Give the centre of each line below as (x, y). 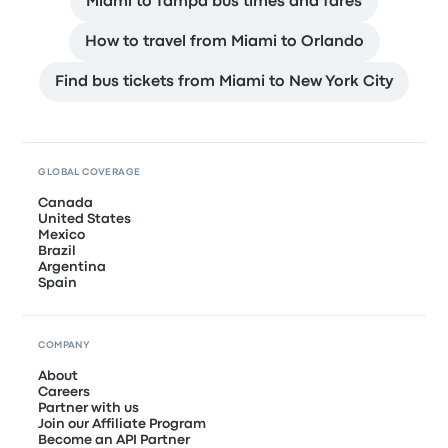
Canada (66, 202)
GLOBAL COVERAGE (89, 172)
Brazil (57, 250)
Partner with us (89, 407)
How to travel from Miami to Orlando (224, 41)
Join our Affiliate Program (122, 423)
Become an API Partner (114, 439)
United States (85, 218)
